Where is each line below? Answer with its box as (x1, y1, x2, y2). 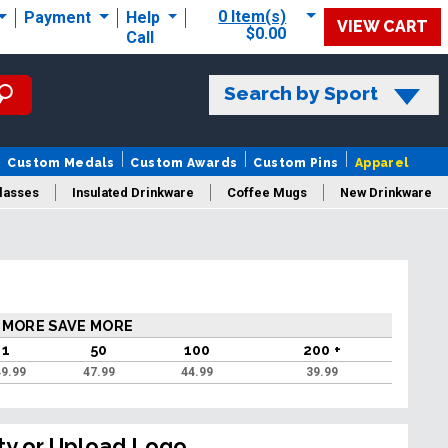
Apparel (354, 156, 409, 171)
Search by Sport (223, 82, 378, 105)
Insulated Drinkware (71, 185, 194, 201)
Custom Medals (7, 156, 115, 171)
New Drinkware (339, 185, 432, 201)
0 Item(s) (218, 6, 287, 26)
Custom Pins (253, 156, 339, 171)
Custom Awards (130, 156, 238, 171)
